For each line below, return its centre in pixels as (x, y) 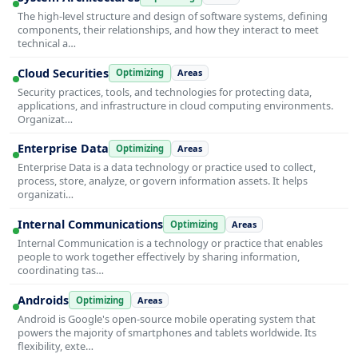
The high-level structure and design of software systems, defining (173, 16)
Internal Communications (90, 225)
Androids (43, 300)
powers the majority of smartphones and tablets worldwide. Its (167, 332)
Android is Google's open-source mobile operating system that (167, 318)
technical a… (47, 43)
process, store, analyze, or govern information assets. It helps (163, 181)
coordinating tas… (61, 270)
